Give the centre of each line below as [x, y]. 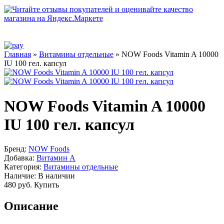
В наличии [55, 176]
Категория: [23, 167]
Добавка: [19, 158]
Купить [46, 185]
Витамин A [56, 158]
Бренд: [15, 149]
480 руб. [18, 185]
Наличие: [20, 176]
